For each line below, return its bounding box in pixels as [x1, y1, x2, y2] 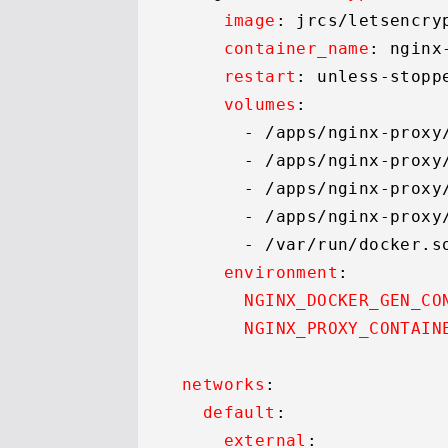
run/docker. [317, 235, 432, 254]
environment [223, 263, 339, 282]
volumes [223, 95, 297, 114]
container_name [223, 39, 370, 58]
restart [223, 67, 297, 86]
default [202, 403, 276, 422]
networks [182, 375, 266, 394]
